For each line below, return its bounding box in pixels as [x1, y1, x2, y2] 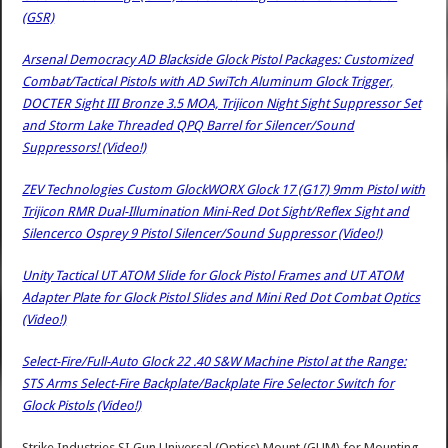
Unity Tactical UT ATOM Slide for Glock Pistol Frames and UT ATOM [22, 267, 404, 283]
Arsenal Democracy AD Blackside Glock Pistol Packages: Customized [22, 51, 414, 67]
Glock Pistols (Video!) [22, 397, 142, 413]
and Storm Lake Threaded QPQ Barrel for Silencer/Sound [22, 117, 355, 133]
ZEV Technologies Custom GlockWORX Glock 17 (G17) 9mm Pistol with [22, 181, 426, 197]
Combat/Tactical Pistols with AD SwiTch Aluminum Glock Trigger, [22, 73, 394, 89]
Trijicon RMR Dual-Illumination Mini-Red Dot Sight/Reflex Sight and [22, 203, 410, 219]
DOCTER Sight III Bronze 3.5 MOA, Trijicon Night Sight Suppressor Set [22, 95, 422, 111]
